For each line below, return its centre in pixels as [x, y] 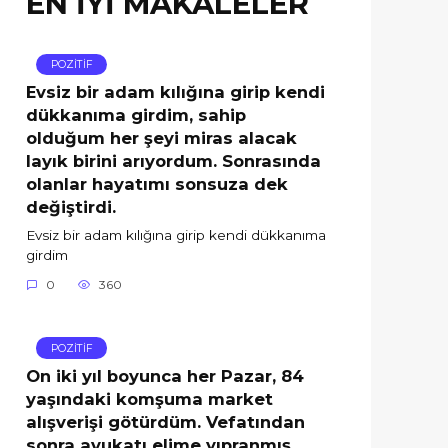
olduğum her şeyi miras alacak [161, 137]
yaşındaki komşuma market [149, 398]
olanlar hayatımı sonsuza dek [157, 183]
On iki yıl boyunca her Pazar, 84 [165, 375]
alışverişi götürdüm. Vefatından [165, 421]
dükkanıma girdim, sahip [136, 114]
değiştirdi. [71, 206]
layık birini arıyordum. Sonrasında [173, 160]
